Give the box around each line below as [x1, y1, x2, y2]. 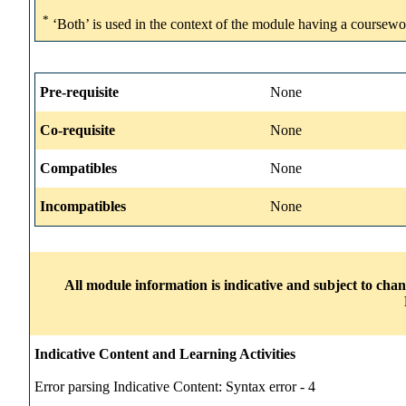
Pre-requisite [40, 83, 119, 100]
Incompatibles [40, 198, 126, 214]
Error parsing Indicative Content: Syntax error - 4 [34, 378, 315, 394]
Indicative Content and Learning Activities [34, 345, 295, 362]
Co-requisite [40, 121, 115, 138]
